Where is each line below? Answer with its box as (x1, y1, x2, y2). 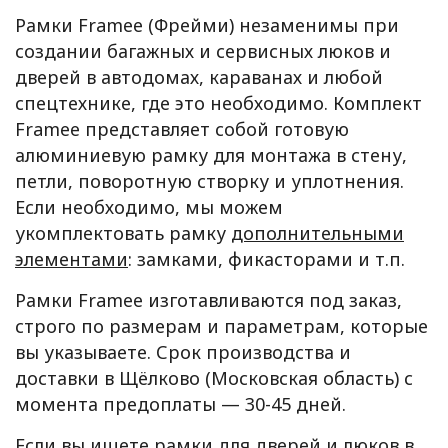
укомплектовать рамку (15, 221, 231, 245)
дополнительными (231, 221, 404, 245)
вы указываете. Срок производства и (15, 340, 351, 364)
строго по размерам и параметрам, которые (15, 314, 428, 338)
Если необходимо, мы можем (15, 195, 283, 219)
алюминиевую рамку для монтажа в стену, (15, 143, 407, 167)
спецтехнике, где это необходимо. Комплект (15, 91, 422, 115)
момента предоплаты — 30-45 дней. (15, 392, 346, 416)
